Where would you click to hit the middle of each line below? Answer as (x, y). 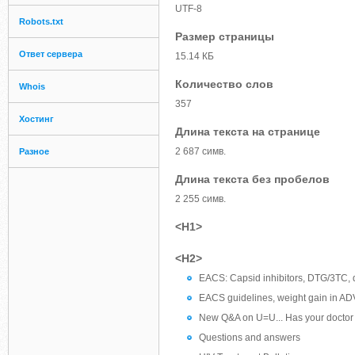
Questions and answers (250, 338)
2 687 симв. (200, 151)
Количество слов (224, 84)
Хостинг (36, 119)
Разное (34, 151)
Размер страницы (225, 36)
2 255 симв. (200, 199)
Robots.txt (41, 21)
